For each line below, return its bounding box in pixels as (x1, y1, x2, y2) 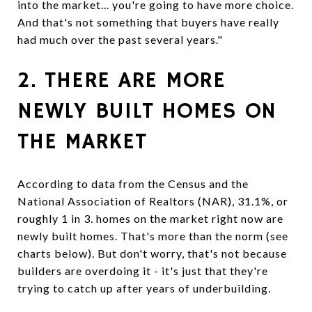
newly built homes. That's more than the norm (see (17, 229, 288, 243)
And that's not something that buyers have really (17, 15, 279, 29)
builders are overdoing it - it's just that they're (17, 264, 268, 278)
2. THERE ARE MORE (17, 67, 226, 95)
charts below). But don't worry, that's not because (17, 247, 287, 260)
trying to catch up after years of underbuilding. (17, 281, 271, 295)
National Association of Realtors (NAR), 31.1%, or (17, 194, 288, 208)
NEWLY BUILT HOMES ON (17, 97, 276, 126)
